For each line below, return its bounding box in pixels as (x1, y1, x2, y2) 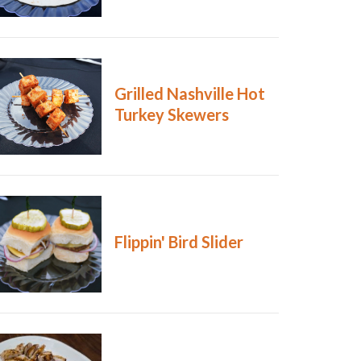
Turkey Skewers (114, 105, 229, 125)
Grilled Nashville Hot (114, 84, 265, 104)
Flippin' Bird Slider (114, 232, 243, 252)
